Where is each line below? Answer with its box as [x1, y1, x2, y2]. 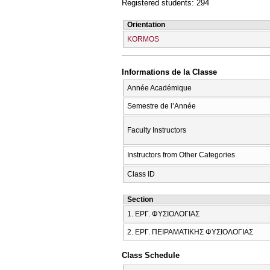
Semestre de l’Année [127, 101, 196, 110]
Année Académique [127, 83, 192, 92]
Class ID [127, 169, 155, 178]
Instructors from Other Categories [127, 150, 235, 159]
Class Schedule [122, 251, 180, 260]
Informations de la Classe [122, 67, 217, 77]
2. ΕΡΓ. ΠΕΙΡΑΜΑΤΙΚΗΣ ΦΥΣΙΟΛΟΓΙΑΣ [127, 227, 253, 236]
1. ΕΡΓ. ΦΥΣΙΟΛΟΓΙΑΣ [127, 209, 199, 218]
